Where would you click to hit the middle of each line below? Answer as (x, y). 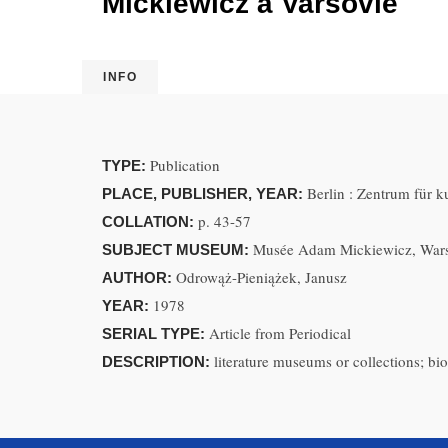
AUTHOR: (139, 277)
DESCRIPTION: (158, 361)
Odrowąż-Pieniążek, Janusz (261, 277)
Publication (185, 165)
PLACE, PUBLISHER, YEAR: (204, 193)
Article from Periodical (280, 333)
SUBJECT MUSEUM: (177, 249)
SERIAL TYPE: (155, 333)
